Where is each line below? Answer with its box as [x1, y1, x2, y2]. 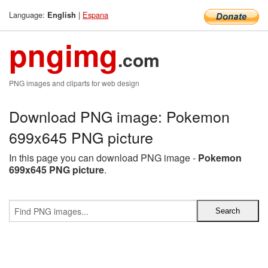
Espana [83, 9, 108, 20]
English [47, 10, 76, 20]
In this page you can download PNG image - [9, 151, 198, 165]
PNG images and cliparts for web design [9, 78, 139, 88]
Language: [9, 9, 47, 20]
